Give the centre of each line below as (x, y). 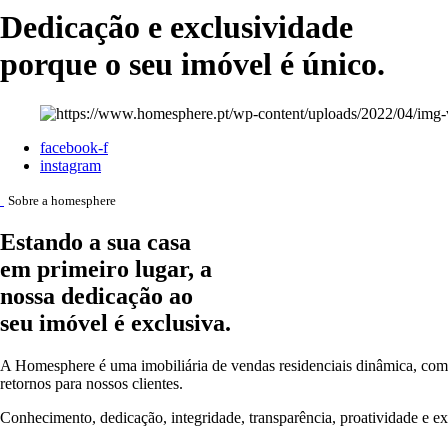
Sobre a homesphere (62, 200)
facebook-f (74, 147)
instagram (70, 165)
